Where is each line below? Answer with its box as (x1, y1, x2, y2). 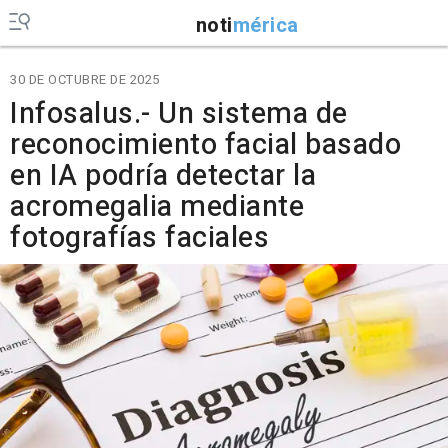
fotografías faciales (10, 217, 269, 259)
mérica (232, 10, 299, 40)
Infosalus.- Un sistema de (10, 93, 348, 135)
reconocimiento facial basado (10, 124, 401, 166)
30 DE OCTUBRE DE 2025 (10, 70, 160, 89)
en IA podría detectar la (10, 155, 316, 197)
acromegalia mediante (10, 186, 304, 228)
